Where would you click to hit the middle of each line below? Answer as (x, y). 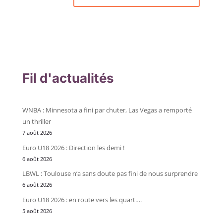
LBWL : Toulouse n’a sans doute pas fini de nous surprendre (110, 173)
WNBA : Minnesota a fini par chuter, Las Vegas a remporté (107, 110)
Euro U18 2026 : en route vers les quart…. (82, 199)
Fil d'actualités (68, 78)
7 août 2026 (37, 133)
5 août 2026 (37, 211)
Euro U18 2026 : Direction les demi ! (73, 147)
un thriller (36, 121)
